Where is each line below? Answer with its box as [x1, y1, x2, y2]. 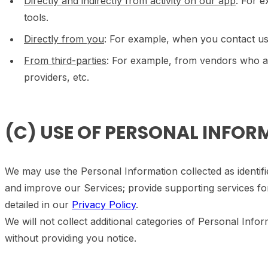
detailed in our [5, 199, 72, 211]
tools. [24, 11, 48, 23]
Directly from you [24, 33, 104, 45]
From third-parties [24, 54, 106, 66]
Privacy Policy [72, 199, 136, 211]
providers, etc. [24, 71, 89, 83]
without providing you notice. [5, 232, 136, 244]
